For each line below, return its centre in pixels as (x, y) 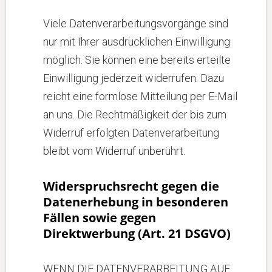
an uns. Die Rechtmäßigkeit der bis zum (135, 114)
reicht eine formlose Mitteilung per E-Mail (140, 96)
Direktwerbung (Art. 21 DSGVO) (137, 233)
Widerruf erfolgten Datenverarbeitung (131, 133)
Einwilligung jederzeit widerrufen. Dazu (134, 78)
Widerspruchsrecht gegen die (131, 186)
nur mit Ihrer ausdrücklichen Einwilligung (137, 42)
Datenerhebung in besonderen (136, 202)
